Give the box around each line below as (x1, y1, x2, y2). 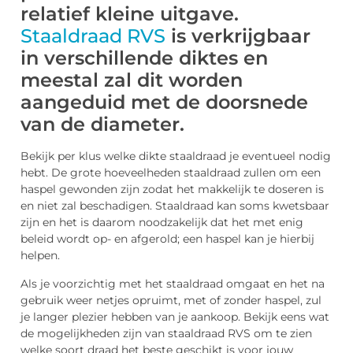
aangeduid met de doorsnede (20, 91, 308, 114)
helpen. (20, 248, 60, 263)
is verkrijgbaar (165, 24, 310, 48)
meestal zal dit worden (20, 69, 243, 92)
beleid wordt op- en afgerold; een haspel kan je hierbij (20, 232, 314, 247)
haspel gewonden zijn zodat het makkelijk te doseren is (20, 182, 324, 197)
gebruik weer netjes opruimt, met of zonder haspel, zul (20, 292, 321, 307)
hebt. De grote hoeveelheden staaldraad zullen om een (20, 165, 321, 180)
